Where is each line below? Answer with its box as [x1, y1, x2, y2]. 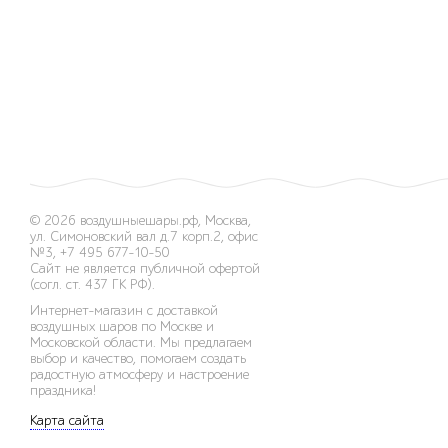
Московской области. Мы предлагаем [30, 334, 252, 352]
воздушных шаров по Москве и [30, 318, 214, 336]
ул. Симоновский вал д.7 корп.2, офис [30, 228, 258, 246]
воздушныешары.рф [80, 212, 198, 230]
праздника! [30, 382, 96, 400]
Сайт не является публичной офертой [30, 260, 260, 278]
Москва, [205, 212, 251, 230]
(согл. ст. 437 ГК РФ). [30, 276, 155, 294]
